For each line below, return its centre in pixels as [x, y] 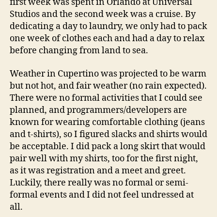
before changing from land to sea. [80, 51]
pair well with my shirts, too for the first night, [104, 158]
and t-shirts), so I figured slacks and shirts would [108, 134]
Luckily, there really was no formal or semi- [99, 183]
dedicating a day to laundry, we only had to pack [108, 27]
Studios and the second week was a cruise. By [103, 15]
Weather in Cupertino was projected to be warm [108, 74]
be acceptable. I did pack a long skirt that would [108, 146]
